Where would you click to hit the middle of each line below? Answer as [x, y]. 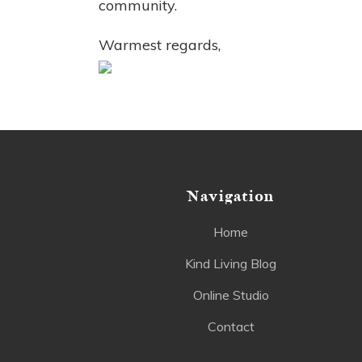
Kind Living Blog [231, 264]
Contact [231, 327]
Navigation [231, 197]
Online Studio [231, 295]
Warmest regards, [160, 45]
